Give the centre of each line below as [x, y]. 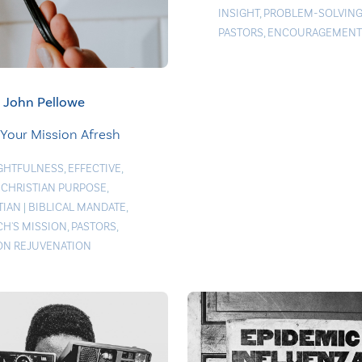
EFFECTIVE [94, 168]
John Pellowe [44, 102]
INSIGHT [238, 13]
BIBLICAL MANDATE [77, 207]
